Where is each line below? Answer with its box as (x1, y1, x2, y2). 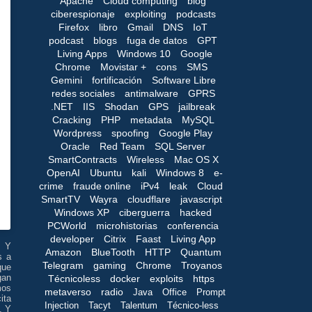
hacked (180, 206, 212, 218)
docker (110, 272, 140, 284)
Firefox (58, 21, 89, 33)
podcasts (175, 8, 216, 19)
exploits (150, 272, 183, 284)
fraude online (73, 180, 131, 192)
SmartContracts (47, 153, 117, 165)
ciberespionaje (50, 8, 115, 19)
